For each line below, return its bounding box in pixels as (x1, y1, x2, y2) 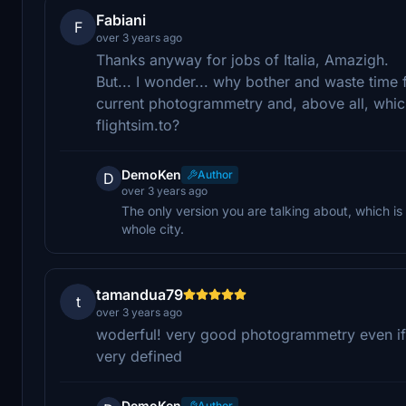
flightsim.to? (96, 115, 179, 134)
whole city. (121, 220, 184, 237)
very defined (96, 346, 182, 365)
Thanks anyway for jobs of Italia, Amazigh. (96, 50, 389, 69)
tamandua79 (96, 285, 183, 304)
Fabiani (96, 10, 146, 29)
